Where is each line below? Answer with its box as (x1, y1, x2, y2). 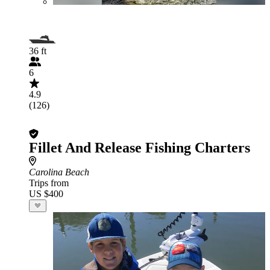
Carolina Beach (29, 167, 89, 177)
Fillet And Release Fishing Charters (29, 140, 250, 155)
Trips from (29, 178, 69, 188)
